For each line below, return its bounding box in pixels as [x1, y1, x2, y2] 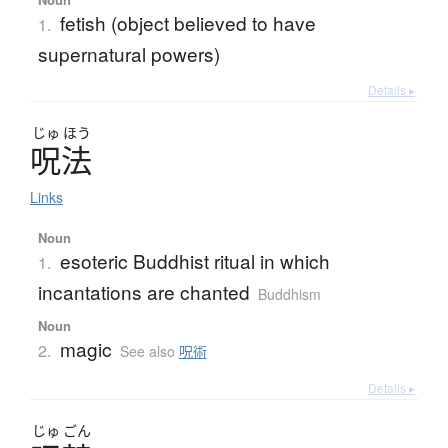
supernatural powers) [37, 40, 220, 68]
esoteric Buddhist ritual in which [59, 247, 330, 275]
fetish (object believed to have [59, 9, 316, 37]
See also [119, 341, 179, 362]
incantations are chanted [37, 278, 250, 306]
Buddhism [257, 284, 321, 305]
